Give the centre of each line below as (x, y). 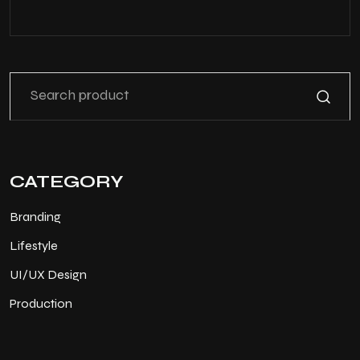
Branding (35, 216)
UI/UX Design (48, 274)
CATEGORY (67, 181)
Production (41, 303)
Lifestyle (34, 245)
